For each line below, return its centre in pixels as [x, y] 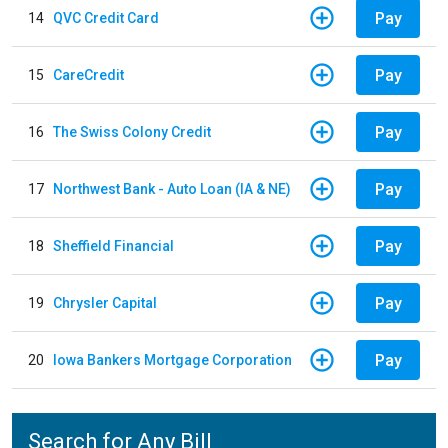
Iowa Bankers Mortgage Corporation [172, 359]
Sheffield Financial [113, 245]
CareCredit [88, 74]
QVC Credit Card [106, 17]
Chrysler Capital [105, 302]
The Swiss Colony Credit [132, 131]
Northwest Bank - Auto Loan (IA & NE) [172, 188]
